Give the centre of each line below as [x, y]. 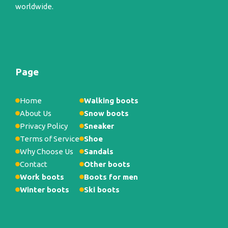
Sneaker [99, 126]
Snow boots [106, 113]
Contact [34, 164]
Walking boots [111, 101]
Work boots [42, 177]
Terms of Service [50, 139]
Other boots [107, 164]
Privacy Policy [44, 126]
